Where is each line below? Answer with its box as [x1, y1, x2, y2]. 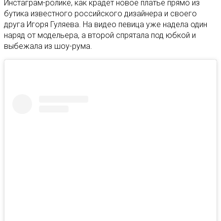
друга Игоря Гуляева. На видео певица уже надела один [4, 19, 207, 29]
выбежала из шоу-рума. [4, 41, 92, 51]
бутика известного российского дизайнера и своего [4, 8, 197, 18]
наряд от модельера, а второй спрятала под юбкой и [4, 30, 196, 40]
